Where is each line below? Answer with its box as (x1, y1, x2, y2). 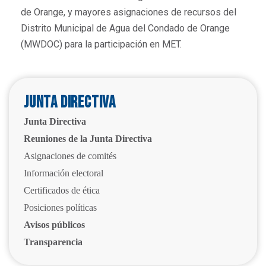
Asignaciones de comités (24, 151, 116, 161)
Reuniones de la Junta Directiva (24, 134, 152, 144)
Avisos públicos (24, 220, 85, 230)
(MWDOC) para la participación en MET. (21, 39, 182, 50)
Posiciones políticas (24, 202, 97, 213)
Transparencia (24, 237, 83, 247)
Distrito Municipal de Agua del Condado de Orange (21, 23, 230, 34)
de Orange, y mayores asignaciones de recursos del (21, 7, 236, 18)
